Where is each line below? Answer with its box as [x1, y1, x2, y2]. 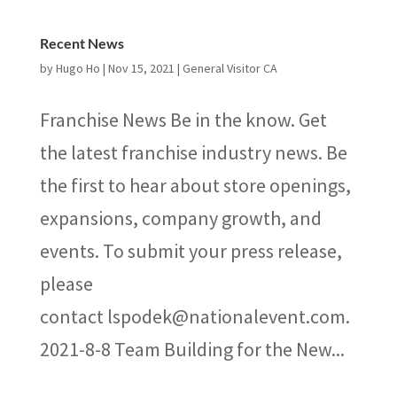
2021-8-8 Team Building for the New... [39, 337, 345, 362]
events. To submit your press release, [39, 238, 342, 263]
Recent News [39, 35, 124, 51]
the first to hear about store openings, [39, 173, 351, 198]
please [39, 271, 93, 296]
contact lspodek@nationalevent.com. [39, 304, 350, 329]
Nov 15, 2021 [107, 60, 175, 76]
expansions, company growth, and [39, 206, 322, 230]
